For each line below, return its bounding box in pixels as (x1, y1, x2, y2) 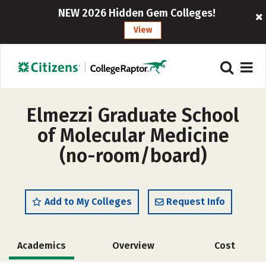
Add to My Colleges (45, 196, 132, 207)
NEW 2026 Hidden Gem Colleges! (58, 7, 216, 20)
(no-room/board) (59, 144, 207, 167)
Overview (112, 240, 154, 251)
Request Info (166, 196, 225, 207)
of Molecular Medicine (37, 124, 229, 147)
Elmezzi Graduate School (27, 104, 239, 126)
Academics (17, 240, 66, 251)
